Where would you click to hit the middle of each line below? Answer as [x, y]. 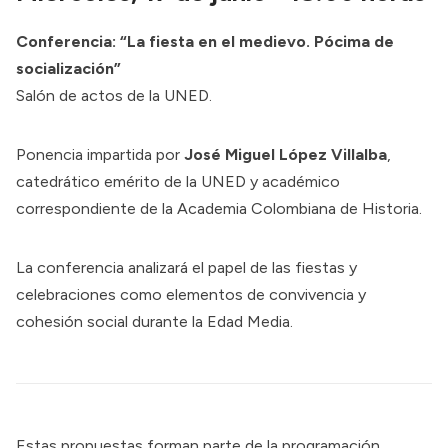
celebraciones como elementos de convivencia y [191, 294]
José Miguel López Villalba [285, 154]
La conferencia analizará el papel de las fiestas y [186, 267]
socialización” [68, 68]
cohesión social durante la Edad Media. [154, 321]
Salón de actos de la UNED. [114, 95]
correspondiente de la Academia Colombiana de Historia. [219, 208]
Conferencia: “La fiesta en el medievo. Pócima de [205, 41]
